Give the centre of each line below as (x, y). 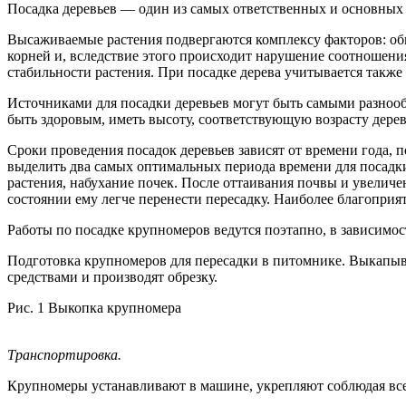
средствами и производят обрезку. (112, 276)
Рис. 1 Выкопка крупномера (94, 307)
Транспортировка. (64, 354)
